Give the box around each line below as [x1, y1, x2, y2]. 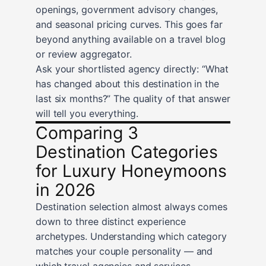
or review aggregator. [36, 47, 132, 60]
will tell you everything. [36, 107, 138, 119]
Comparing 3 [36, 122, 138, 143]
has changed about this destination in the [36, 77, 219, 90]
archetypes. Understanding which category [36, 230, 227, 242]
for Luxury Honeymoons [36, 160, 227, 181]
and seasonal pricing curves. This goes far [36, 18, 223, 30]
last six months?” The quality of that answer [36, 92, 230, 104]
